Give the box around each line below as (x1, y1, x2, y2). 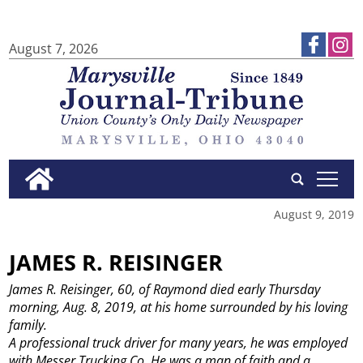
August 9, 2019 (273, 206, 354, 222)
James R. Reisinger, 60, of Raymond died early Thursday (9, 280, 321, 299)
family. (9, 316, 48, 335)
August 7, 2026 (9, 40, 99, 58)
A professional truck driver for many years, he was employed (9, 334, 348, 352)
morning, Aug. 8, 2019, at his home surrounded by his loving (9, 298, 348, 317)
